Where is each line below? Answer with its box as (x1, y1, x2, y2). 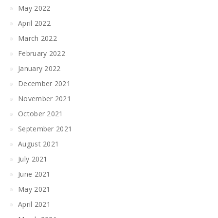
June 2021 (18, 169, 51, 179)
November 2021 (18, 94, 71, 104)
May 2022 (18, 3, 51, 13)
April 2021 (18, 200, 51, 209)
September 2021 (18, 124, 73, 134)
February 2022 (18, 49, 65, 58)
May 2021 (18, 184, 51, 194)
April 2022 (18, 18, 51, 28)
